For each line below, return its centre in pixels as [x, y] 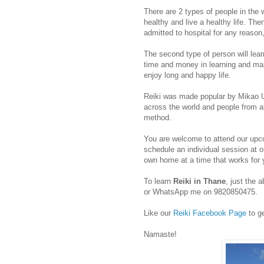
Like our [159, 213]
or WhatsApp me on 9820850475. [202, 192]
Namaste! [160, 235]
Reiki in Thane [199, 181]
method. [158, 118]
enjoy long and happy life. [187, 75]
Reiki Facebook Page [210, 213]
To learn [159, 181]
